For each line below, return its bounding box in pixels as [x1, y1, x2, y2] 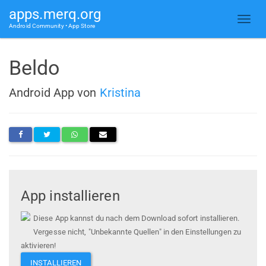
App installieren [21, 188, 120, 205]
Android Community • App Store [9, 23, 95, 29]
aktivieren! [21, 241, 56, 251]
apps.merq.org [9, 6, 102, 23]
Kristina [99, 85, 141, 100]
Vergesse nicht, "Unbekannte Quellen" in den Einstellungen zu [33, 227, 242, 237]
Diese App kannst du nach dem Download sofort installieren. [33, 214, 239, 223]
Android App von [9, 85, 100, 100]
